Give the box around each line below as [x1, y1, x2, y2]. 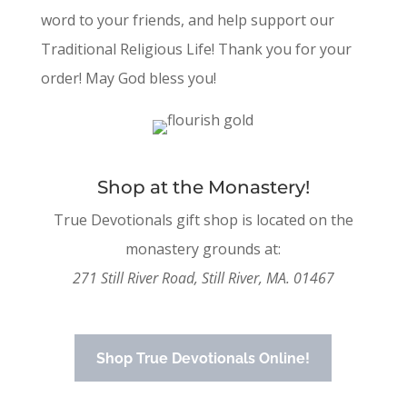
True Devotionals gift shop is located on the [53, 209, 353, 230]
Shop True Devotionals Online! [96, 349, 311, 367]
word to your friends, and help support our [40, 9, 334, 30]
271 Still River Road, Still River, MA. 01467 [72, 267, 334, 288]
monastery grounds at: [125, 238, 282, 259]
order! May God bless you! [40, 67, 216, 88]
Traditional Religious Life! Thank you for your [40, 38, 352, 59]
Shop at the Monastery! [96, 175, 310, 198]
